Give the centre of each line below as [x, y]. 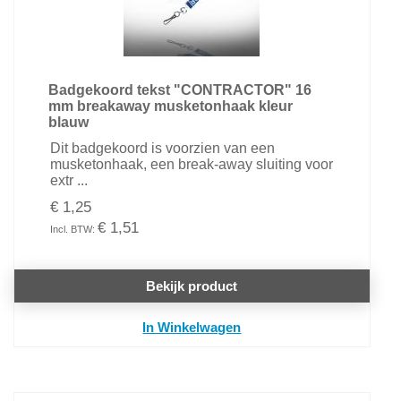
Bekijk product [192, 286]
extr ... [68, 180]
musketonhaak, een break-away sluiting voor [191, 164]
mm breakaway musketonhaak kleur [170, 106]
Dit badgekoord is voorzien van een [162, 148]
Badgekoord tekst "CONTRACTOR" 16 [179, 90]
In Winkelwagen [192, 327]
